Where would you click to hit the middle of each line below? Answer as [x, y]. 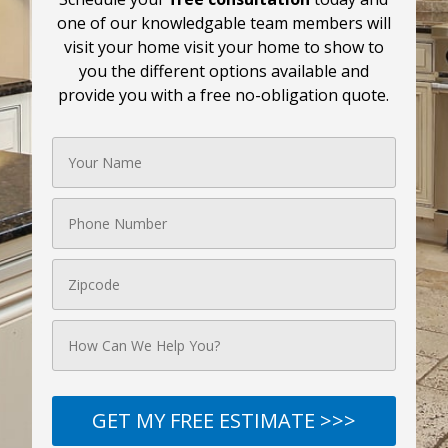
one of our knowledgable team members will [223, 23]
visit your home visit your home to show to [223, 47]
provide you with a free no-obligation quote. [224, 95]
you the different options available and [223, 71]
